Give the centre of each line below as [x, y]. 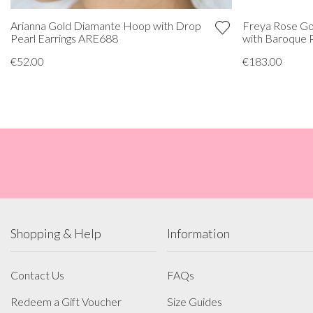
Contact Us [37, 275]
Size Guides [195, 301]
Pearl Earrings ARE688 [64, 38]
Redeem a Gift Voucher [66, 301]
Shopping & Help [56, 233]
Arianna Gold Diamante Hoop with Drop [106, 25]
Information [198, 233]
